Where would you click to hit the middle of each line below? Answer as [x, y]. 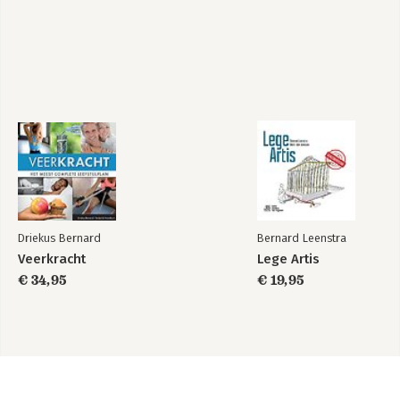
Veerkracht [52, 259]
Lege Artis [288, 259]
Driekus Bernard [59, 238]
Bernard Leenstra [302, 238]
